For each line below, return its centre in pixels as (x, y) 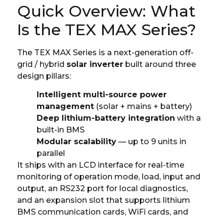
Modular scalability (77, 142)
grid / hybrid (42, 64)
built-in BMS (61, 130)
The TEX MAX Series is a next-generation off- (105, 52)
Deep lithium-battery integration (106, 118)
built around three (160, 64)
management (65, 107)
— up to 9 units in (151, 142)
